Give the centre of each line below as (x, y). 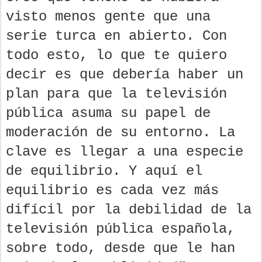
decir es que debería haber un (125, 74)
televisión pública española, (120, 229)
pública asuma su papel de (108, 113)
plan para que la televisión (116, 94)
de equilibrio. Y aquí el (104, 171)
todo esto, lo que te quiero (116, 55)
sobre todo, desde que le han (120, 248)
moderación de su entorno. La (120, 132)
